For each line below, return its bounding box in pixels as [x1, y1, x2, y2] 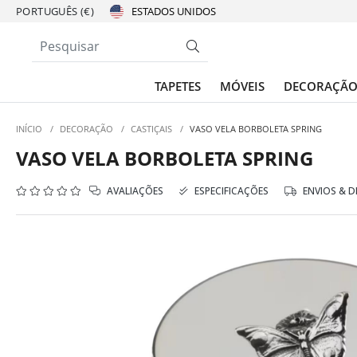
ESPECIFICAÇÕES [192, 184, 269, 198]
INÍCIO [16, 123, 42, 135]
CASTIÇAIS [131, 123, 172, 135]
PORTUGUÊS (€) [16, 3, 95, 18]
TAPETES [155, 78, 201, 94]
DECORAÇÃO [60, 123, 113, 135]
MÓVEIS [220, 78, 265, 94]
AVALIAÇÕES [104, 184, 163, 198]
